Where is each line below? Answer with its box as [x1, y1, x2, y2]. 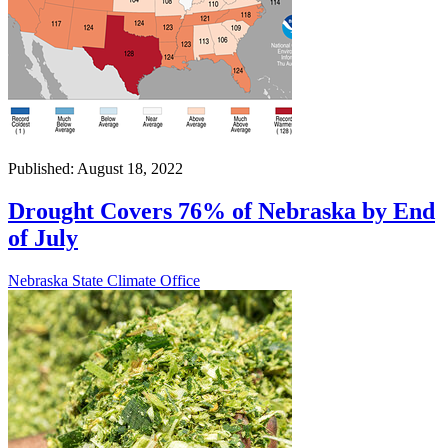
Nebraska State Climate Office [8, 271, 200, 289]
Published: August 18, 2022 [8, 160, 183, 178]
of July [8, 224, 78, 251]
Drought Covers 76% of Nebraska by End [8, 197, 435, 224]
